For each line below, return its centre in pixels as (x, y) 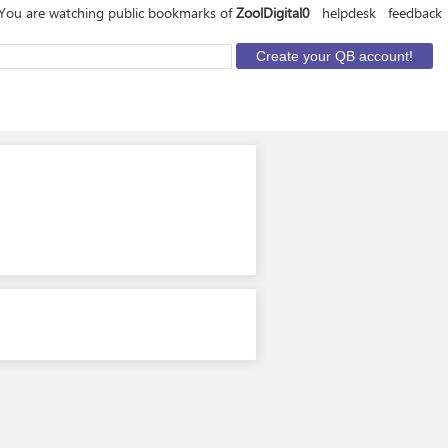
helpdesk (349, 12)
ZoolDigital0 (273, 12)
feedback (415, 12)
